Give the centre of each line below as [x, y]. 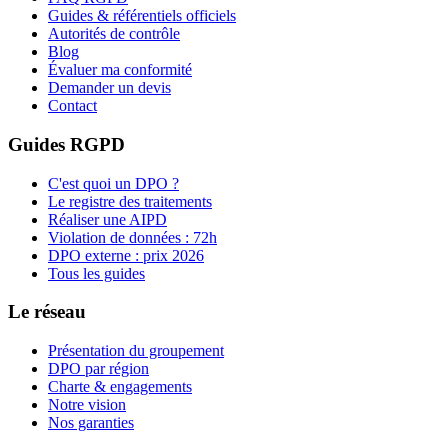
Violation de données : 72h [132, 237]
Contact [72, 106]
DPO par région [98, 369]
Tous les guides [96, 273]
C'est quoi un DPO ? [113, 183]
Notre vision [87, 405]
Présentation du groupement [136, 351]
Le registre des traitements [130, 201]
